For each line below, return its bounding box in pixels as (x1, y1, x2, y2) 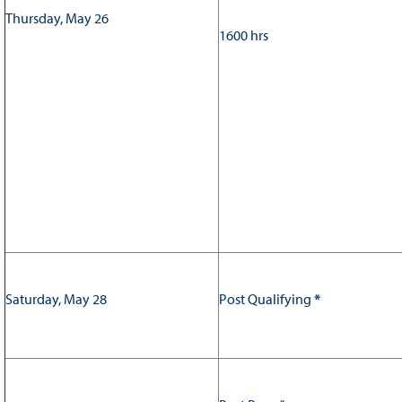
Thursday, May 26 (4, 9, 109, 28)
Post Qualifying (218, 290, 314, 309)
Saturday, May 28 (4, 290, 107, 309)
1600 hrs (218, 26, 268, 45)
